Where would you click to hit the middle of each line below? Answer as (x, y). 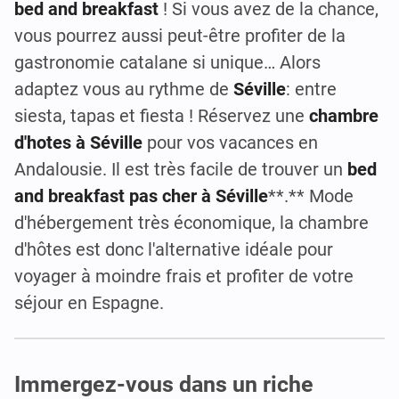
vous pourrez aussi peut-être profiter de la (180, 35)
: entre (311, 89)
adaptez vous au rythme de (124, 89)
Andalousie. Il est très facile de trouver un (181, 169)
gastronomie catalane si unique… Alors (167, 62)
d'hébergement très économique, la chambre (191, 222)
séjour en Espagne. (89, 302)
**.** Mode (311, 195)
